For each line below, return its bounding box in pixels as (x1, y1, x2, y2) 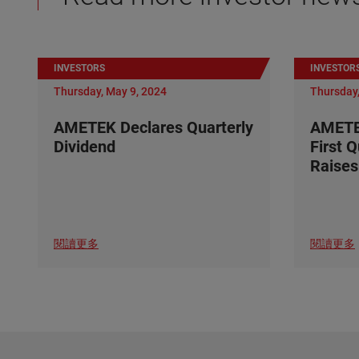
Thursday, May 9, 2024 (54, 85, 167, 98)
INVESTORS (54, 63, 105, 74)
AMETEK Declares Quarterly (54, 118, 253, 137)
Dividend (54, 137, 115, 156)
